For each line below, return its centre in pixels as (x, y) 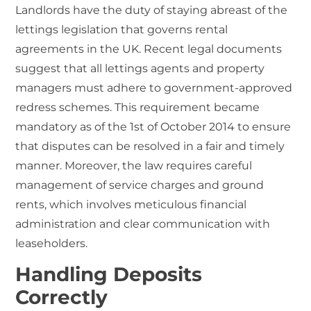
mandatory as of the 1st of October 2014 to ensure (153, 126)
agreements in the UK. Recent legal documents (149, 49)
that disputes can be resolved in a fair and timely (150, 146)
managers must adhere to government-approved (154, 87)
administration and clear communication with (143, 224)
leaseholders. (52, 243)
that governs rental (173, 29)
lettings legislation (67, 29)
